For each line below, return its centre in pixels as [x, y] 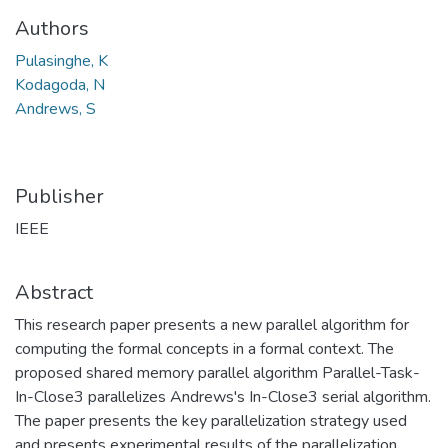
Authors [52, 28]
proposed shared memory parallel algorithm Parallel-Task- [217, 373]
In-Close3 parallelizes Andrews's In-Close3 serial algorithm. [223, 397]
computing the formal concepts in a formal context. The [204, 349]
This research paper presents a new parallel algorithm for [212, 325]
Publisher [59, 196]
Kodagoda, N [60, 85]
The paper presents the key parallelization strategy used [211, 421]
